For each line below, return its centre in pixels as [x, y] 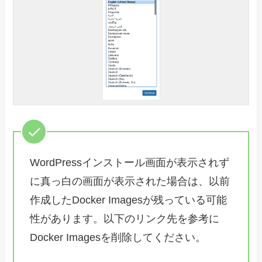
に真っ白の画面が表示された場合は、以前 [130, 182]
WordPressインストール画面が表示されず [130, 163]
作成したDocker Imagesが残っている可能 [129, 200]
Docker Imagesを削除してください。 [118, 238]
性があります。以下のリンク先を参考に [125, 219]
